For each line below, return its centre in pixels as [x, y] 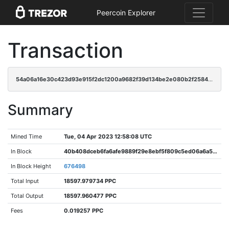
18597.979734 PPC [90, 181]
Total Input [25, 181]
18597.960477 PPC [90, 196]
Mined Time [27, 136]
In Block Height [31, 166]
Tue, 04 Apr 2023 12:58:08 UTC [108, 136]
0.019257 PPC [84, 211]
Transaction [65, 50]
